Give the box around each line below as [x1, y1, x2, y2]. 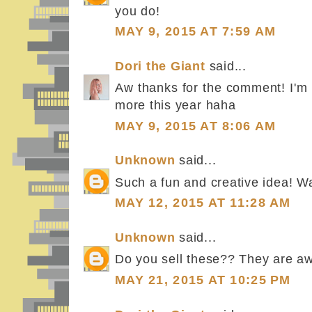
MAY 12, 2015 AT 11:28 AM [115, 196, 291, 210]
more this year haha [115, 97, 236, 113]
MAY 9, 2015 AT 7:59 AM [115, 24, 276, 39]
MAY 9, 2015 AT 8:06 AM [115, 118, 276, 133]
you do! [115, 3, 160, 18]
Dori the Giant [115, 58, 205, 73]
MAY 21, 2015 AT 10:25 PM [115, 272, 291, 287]
